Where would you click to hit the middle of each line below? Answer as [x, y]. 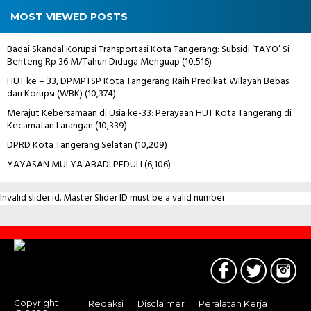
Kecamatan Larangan [50, 126]
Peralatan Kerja [233, 304]
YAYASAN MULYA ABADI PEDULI [75, 165]
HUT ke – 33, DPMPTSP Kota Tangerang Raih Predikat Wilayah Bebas [148, 81]
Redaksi [106, 304]
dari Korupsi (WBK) [45, 94]
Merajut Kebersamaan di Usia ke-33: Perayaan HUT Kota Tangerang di [149, 113]
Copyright [36, 303]
